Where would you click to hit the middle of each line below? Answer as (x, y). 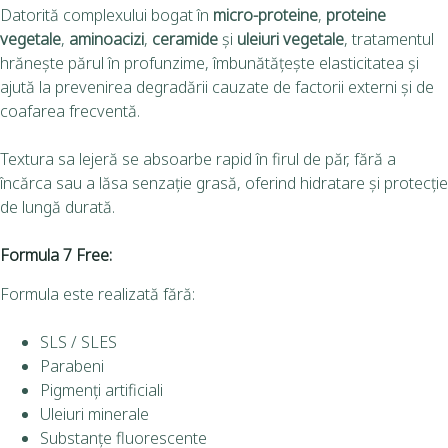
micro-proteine (265, 15)
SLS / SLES (78, 342)
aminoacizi (106, 39)
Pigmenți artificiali (101, 390)
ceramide (185, 39)
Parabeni (72, 366)
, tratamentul (389, 39)
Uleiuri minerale (94, 414)
